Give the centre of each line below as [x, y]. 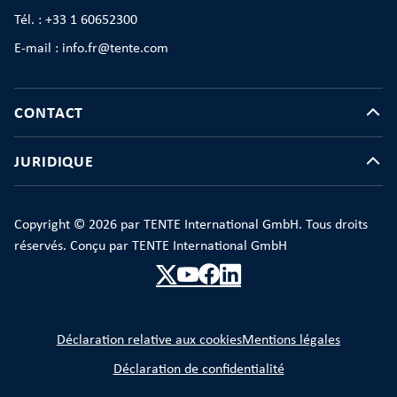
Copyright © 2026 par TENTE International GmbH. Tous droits [191, 225]
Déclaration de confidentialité [198, 370]
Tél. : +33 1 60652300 [76, 20]
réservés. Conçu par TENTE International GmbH [151, 246]
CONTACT [49, 113]
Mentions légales [291, 340]
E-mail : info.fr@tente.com [91, 49]
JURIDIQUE [54, 162]
